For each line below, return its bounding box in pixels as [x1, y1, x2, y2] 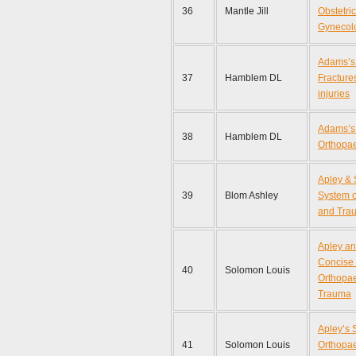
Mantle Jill [225, 6, 269, 17]
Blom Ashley [225, 190, 278, 201]
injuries [318, 88, 350, 99]
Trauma [318, 288, 351, 300]
